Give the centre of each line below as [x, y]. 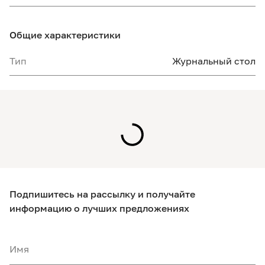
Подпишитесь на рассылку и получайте [102, 194]
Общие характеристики [65, 35]
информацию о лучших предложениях [99, 208]
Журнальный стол [214, 61]
